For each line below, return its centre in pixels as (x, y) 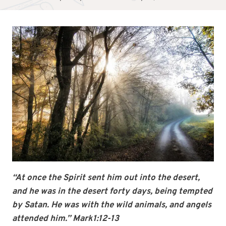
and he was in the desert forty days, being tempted (112, 192)
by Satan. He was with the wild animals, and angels (112, 206)
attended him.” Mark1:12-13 (66, 219)
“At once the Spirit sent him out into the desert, (106, 178)
